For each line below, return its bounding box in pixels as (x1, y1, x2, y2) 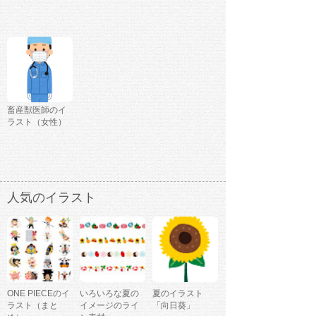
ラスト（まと (7, 300, 58, 311)
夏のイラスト (152, 288, 203, 299)
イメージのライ (80, 300, 139, 311)
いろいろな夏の (80, 288, 139, 299)
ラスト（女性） (7, 117, 66, 128)
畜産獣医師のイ (7, 105, 66, 116)
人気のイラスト (7, 190, 96, 205)
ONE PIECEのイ (7, 288, 70, 299)
